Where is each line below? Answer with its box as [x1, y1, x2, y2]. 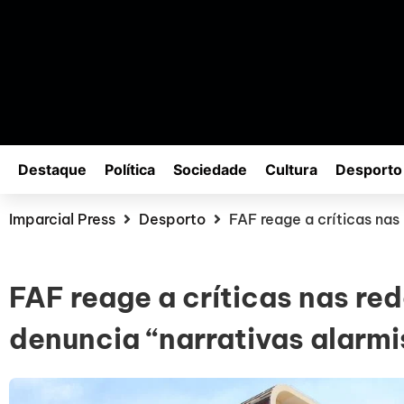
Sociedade [173, 161, 247, 179]
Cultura [265, 161, 317, 179]
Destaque [18, 161, 87, 179]
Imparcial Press [9, 210, 115, 229]
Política [105, 161, 155, 179]
